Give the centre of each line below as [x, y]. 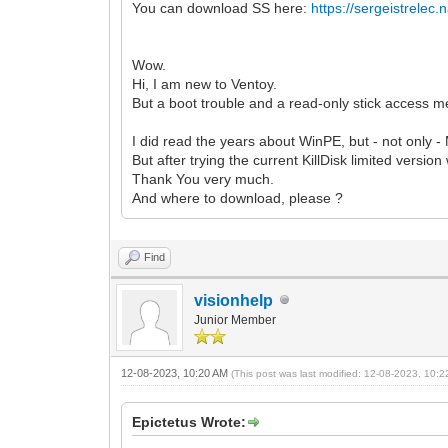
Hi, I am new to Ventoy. [205, 83]
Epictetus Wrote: [189, 421]
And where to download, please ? [238, 197]
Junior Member [235, 319]
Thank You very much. [203, 178]
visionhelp [234, 300]
